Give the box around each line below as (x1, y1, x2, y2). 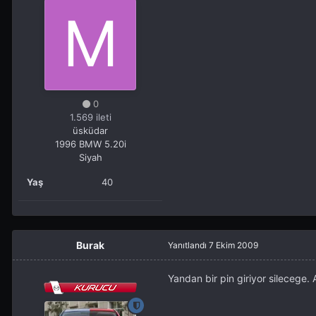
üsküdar (73, 125, 108, 137)
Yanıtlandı (168, 240, 209, 251)
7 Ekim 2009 (209, 240, 258, 251)
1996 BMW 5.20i (54, 138, 126, 150)
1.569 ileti (69, 111, 111, 123)
